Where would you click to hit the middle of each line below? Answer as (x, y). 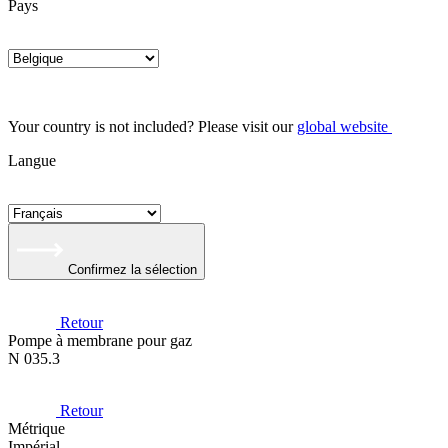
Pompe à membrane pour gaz (100, 340)
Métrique (36, 428)
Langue (32, 160)
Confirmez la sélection (132, 269)
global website (342, 126)
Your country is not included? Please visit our (152, 126)
